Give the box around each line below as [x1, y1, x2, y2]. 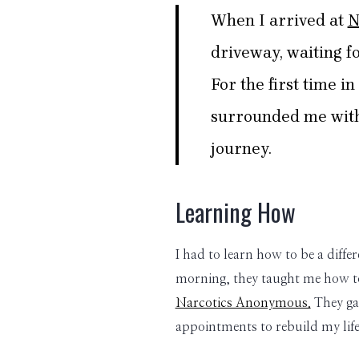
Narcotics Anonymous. [175, 296, 311, 309]
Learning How [175, 194, 296, 230]
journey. [210, 139, 272, 158]
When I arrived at [210, 11, 348, 30]
